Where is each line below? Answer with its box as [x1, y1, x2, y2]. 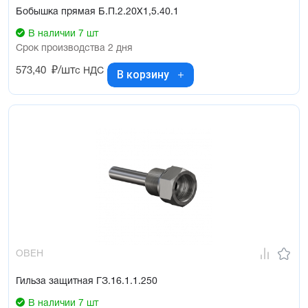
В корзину [117, 68, 169, 82]
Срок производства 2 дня [16, 43, 133, 53]
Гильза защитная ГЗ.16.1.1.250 [16, 276, 157, 286]
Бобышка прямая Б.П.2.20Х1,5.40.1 [16, 7, 179, 16]
